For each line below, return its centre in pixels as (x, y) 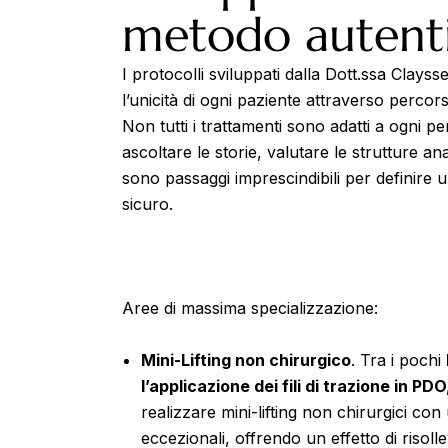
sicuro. (147, 203)
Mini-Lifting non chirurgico (246, 359)
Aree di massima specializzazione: (250, 307)
